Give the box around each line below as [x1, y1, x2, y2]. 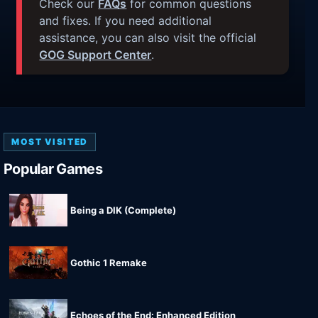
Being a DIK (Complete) [70, 204, 176, 216]
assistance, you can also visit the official [39, 30, 257, 45]
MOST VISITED [11, 136, 88, 148]
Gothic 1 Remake [70, 257, 147, 269]
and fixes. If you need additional [39, 13, 212, 28]
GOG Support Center [39, 47, 152, 62]
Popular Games [4, 160, 102, 178]
